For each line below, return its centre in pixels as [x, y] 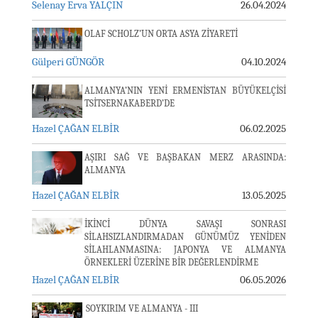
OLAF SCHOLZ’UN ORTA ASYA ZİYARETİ [161, 34]
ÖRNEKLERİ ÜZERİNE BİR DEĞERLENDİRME [171, 262]
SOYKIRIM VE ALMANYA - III [142, 308]
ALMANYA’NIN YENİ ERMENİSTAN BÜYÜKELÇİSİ [185, 91]
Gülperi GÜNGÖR [68, 62]
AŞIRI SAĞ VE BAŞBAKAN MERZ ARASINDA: [185, 157]
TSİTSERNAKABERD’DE [130, 103]
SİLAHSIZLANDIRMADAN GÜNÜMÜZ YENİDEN [185, 237]
